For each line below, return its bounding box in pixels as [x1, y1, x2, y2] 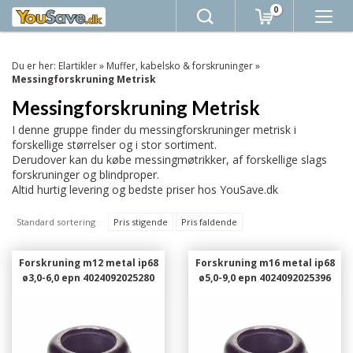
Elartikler [58, 59, 97, 72]
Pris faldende [181, 216, 237, 228]
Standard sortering [17, 216, 95, 228]
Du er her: [12, 59, 58, 72]
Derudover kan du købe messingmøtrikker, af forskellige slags [12, 152, 327, 167]
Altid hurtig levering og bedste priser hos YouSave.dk [12, 182, 278, 197]
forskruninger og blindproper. [12, 167, 159, 182]
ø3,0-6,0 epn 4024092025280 [22, 271, 154, 284]
